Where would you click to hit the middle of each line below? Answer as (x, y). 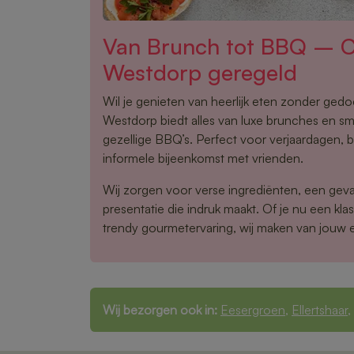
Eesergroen (253, 309)
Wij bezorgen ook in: (160, 309)
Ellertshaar (320, 309)
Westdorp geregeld (200, 72)
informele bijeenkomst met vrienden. (203, 158)
